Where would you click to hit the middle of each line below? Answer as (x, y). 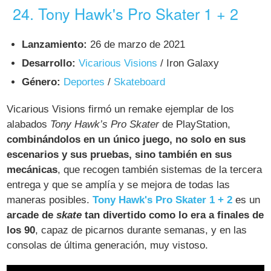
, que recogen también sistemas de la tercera (160, 169)
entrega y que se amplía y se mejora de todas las (119, 184)
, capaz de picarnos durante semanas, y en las (141, 230)
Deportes (84, 82)
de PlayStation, (195, 124)
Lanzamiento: (55, 45)
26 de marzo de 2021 (136, 45)
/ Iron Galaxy (188, 64)
